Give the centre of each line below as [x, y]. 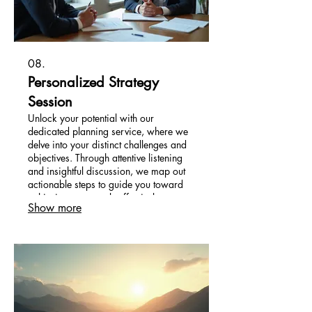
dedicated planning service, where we [108, 132]
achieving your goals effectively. [95, 198]
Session [50, 102]
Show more [55, 208]
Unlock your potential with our [91, 118]
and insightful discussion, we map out [107, 171]
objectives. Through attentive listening [105, 158]
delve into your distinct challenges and [107, 145]
